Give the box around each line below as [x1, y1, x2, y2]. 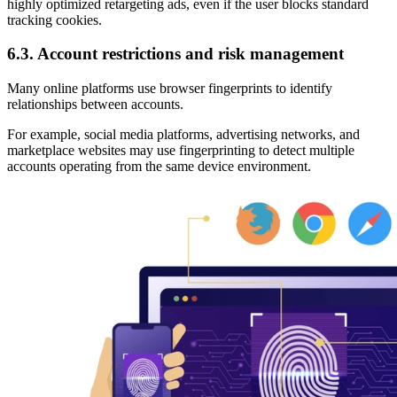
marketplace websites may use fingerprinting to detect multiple [7, 143, 354, 159]
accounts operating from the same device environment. [7, 159, 311, 175]
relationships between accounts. [7, 97, 183, 113]
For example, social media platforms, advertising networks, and [7, 127, 360, 143]
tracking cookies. [7, 12, 102, 27]
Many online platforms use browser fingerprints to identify [7, 81, 332, 97]
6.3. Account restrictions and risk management [7, 44, 344, 64]
